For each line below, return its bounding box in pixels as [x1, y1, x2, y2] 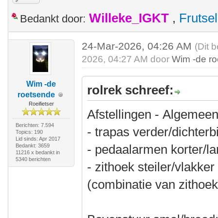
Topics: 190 [15, 129, 43, 135]
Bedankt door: [20, 13, 86, 25]
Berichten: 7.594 [15, 122, 54, 128]
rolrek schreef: [87, 83, 174, 97]
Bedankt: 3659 [15, 143, 50, 148]
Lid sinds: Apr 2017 [15, 136, 60, 142]
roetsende [18, 91, 55, 99]
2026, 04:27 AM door [82, 54, 172, 64]
